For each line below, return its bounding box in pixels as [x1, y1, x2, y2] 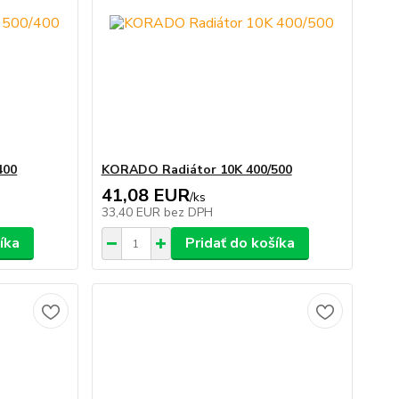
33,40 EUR [101, 204, 164, 221]
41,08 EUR [101, 183, 190, 208]
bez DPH [163, 204, 213, 221]
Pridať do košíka [184, 233, 295, 253]
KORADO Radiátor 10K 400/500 [101, 161, 292, 178]
